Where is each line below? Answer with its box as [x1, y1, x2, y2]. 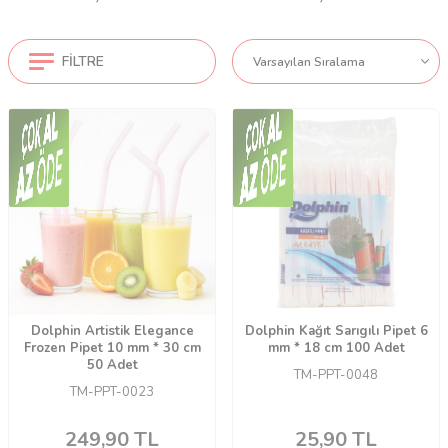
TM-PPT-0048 [294, 366, 378, 385]
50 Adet [86, 356, 138, 375]
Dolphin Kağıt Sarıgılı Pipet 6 [244, 322, 428, 341]
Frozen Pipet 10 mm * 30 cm [23, 339, 201, 358]
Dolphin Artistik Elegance [30, 322, 194, 341]
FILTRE [62, 51, 104, 71]
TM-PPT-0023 [70, 383, 154, 402]
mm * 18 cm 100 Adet [267, 339, 405, 358]
